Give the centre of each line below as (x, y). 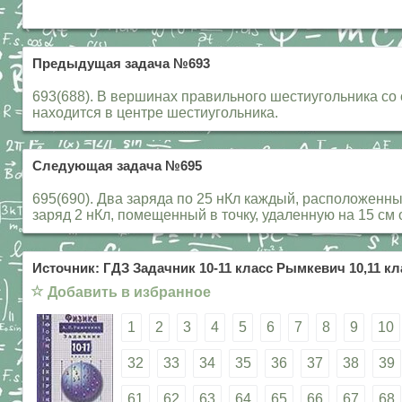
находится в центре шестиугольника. (155, 113)
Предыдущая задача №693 (121, 64)
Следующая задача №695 (117, 166)
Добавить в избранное (129, 292)
